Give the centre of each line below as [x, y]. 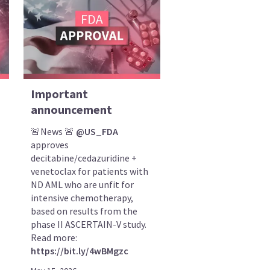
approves [50, 145]
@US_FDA [97, 132]
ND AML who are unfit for [83, 185]
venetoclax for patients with [90, 171]
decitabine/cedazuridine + [84, 158]
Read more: [54, 238]
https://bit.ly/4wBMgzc [80, 251]
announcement [72, 110]
